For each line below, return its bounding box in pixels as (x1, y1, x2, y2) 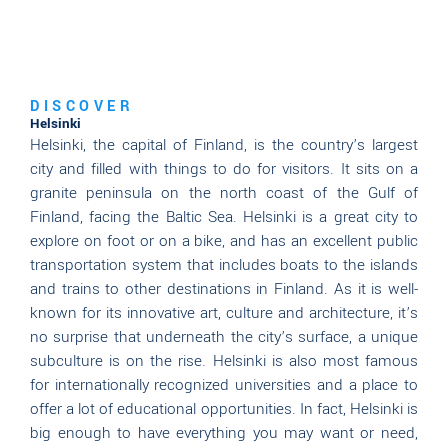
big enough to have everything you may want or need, (30, 421, 418, 444)
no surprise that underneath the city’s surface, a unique (30, 325, 418, 348)
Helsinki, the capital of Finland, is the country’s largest (30, 133, 418, 156)
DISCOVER (30, 95, 134, 117)
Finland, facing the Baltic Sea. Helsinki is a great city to (30, 205, 418, 228)
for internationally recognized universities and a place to (30, 373, 418, 396)
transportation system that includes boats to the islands (30, 253, 418, 276)
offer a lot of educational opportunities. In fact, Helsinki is (30, 397, 418, 420)
